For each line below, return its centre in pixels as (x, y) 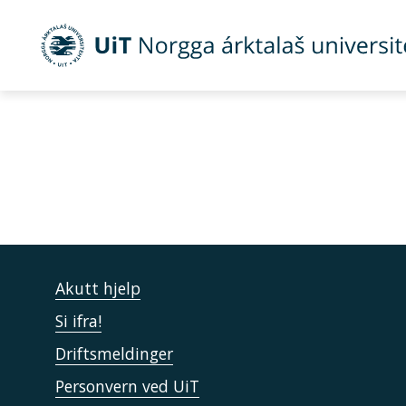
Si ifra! (78, 321)
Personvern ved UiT (127, 386)
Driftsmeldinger (114, 353)
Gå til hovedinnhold (74, 19)
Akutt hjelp (98, 288)
